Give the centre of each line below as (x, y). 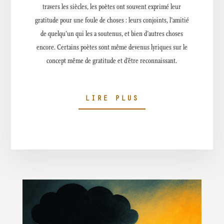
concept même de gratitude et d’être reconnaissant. (112, 61)
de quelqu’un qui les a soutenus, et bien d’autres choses (112, 34)
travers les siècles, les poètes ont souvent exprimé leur (112, 7)
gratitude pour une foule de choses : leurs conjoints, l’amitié (112, 20)
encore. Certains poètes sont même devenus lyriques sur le (112, 47)
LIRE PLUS (112, 99)
